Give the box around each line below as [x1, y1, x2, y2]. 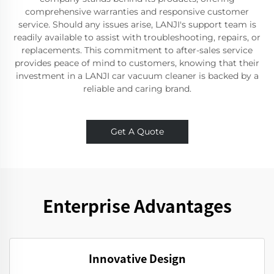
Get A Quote [110, 126, 164, 137]
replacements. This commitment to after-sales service [21, 45, 253, 56]
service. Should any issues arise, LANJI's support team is [18, 19, 256, 30]
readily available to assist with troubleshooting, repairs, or [13, 32, 261, 43]
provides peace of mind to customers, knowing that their [15, 57, 259, 68]
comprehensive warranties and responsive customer [25, 6, 249, 17]
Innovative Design [88, 250, 186, 266]
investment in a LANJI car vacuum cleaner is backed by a [15, 70, 259, 81]
